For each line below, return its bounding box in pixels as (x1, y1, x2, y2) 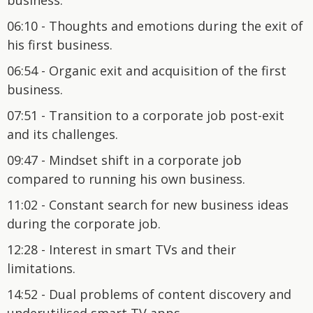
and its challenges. (7, 125, 118, 143)
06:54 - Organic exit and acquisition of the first (7, 61, 286, 79)
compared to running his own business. (7, 170, 245, 187)
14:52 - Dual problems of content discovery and (7, 285, 291, 303)
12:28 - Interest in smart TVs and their (7, 240, 236, 258)
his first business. (7, 36, 112, 53)
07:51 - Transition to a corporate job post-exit (7, 106, 284, 124)
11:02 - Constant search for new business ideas (7, 196, 289, 213)
